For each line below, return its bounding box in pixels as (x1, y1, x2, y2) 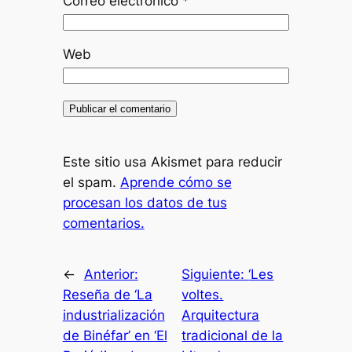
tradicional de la (181, 327, 284, 343)
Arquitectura (181, 306, 260, 323)
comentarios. (62, 214, 145, 231)
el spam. (62, 174, 120, 190)
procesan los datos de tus (62, 194, 227, 211)
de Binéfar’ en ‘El (62, 327, 167, 343)
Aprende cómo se (119, 174, 232, 190)
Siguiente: (181, 266, 249, 282)
